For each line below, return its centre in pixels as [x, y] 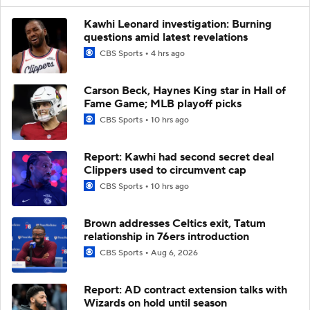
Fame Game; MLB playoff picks [163, 103]
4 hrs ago [168, 53]
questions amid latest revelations [166, 37]
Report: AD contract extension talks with [185, 290]
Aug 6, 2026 [174, 253]
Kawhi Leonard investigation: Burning [178, 24]
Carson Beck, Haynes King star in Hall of [185, 90]
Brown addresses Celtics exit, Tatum [175, 223]
